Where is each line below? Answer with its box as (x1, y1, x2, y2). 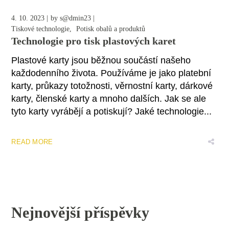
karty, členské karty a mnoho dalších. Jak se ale (11, 94, 207, 104)
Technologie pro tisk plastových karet (11, 35, 176, 47)
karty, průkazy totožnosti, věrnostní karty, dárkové (11, 81, 213, 91)
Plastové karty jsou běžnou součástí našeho (11, 55, 191, 66)
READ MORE (11, 138, 53, 146)
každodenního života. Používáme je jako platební (11, 68, 212, 79)
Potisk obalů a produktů (76, 25, 146, 33)
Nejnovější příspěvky (11, 204, 150, 221)
